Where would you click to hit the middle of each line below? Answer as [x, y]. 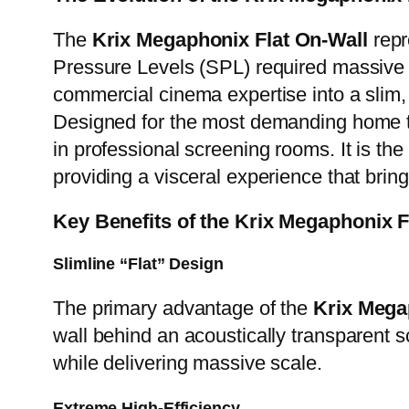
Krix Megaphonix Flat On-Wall [230, 40]
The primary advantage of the [184, 309]
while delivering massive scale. [188, 363]
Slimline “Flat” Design [138, 264]
